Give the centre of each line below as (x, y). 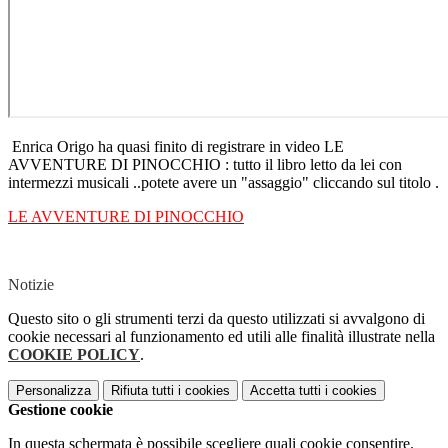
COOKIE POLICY (74, 355)
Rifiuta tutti (142, 391)
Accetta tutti (285, 391)
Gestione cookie (60, 410)
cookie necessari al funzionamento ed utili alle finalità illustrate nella (221, 337)
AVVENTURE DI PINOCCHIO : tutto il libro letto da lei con (205, 165)
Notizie (31, 285)
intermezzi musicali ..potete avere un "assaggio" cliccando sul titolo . (223, 183)
